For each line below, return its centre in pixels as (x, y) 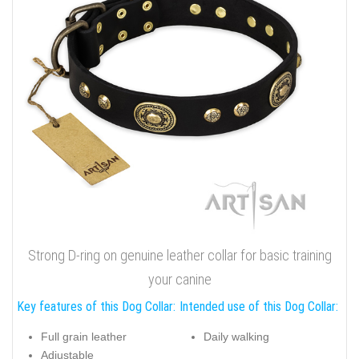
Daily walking (236, 337)
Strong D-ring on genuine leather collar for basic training (179, 255)
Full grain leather (84, 337)
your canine (179, 279)
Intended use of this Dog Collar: (259, 306)
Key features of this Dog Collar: (96, 306)
